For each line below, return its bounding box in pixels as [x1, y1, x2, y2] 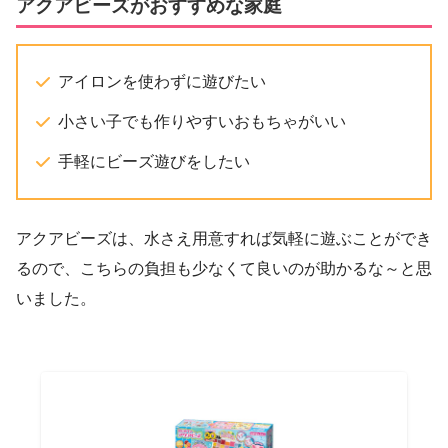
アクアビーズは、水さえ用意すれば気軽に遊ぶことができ [16, 229, 432, 247]
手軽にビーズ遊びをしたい [58, 152, 250, 170]
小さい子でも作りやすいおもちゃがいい [58, 112, 346, 130]
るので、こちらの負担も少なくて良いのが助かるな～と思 [16, 259, 432, 277]
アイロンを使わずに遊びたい [58, 72, 266, 90]
